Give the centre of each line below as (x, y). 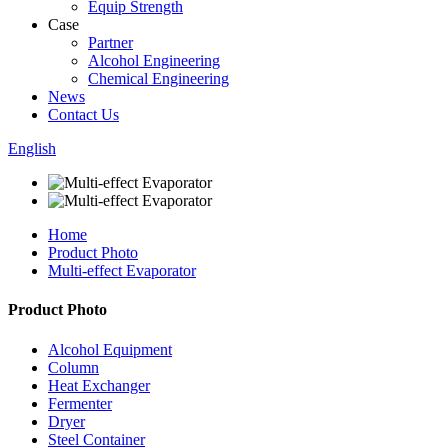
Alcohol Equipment (110, 349)
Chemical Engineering (158, 78)
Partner (110, 42)
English (32, 148)
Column (73, 367)
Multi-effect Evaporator (122, 270)
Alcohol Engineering (154, 60)
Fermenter (80, 403)
